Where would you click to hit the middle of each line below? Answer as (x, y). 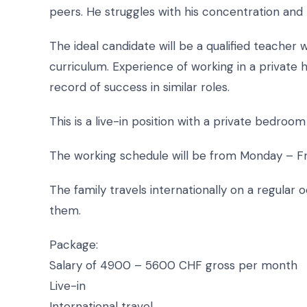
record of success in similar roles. (139, 87)
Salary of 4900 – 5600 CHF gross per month (173, 265)
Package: (74, 244)
